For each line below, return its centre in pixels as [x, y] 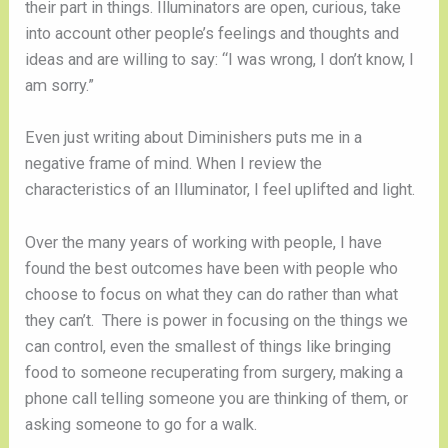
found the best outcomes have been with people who [212, 268]
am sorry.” [60, 86]
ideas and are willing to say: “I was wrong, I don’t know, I [220, 60]
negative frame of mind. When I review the [174, 164]
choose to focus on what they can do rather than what [212, 294]
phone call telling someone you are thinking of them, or [217, 398]
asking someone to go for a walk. [141, 424]
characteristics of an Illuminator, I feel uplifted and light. [220, 190]
